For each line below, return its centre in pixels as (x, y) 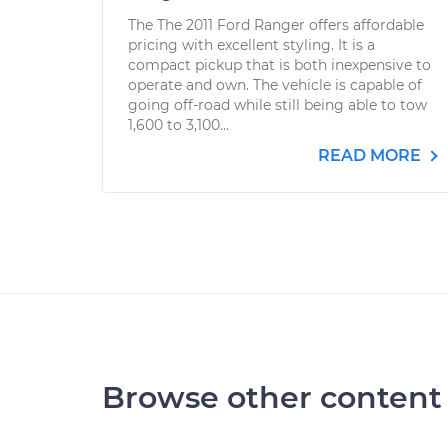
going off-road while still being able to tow (277, 105)
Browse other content (272, 397)
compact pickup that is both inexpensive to (279, 65)
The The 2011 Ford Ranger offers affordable (276, 25)
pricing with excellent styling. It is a (251, 45)
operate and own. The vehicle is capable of (275, 85)
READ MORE (371, 155)
